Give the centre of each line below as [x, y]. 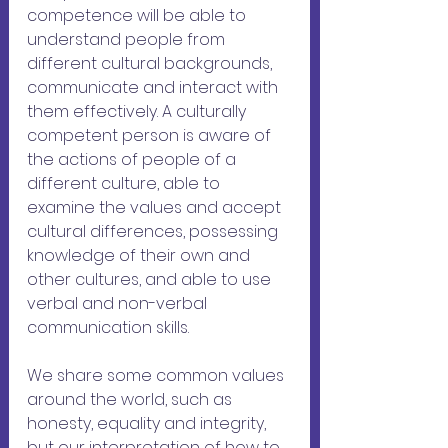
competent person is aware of [151, 136]
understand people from [128, 40]
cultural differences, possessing [154, 232]
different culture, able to [125, 184]
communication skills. [108, 328]
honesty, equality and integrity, [148, 424]
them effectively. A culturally [138, 112]
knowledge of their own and [140, 256]
